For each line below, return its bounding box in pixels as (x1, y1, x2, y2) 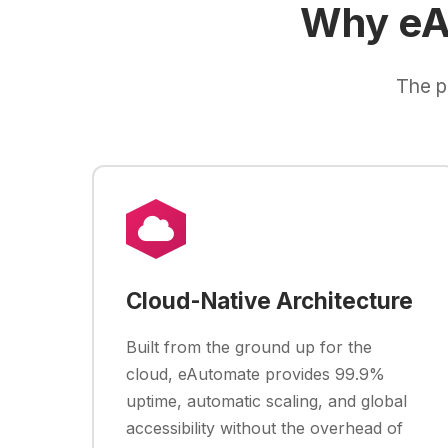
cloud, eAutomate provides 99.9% (126, 364, 385, 384)
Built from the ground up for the (126, 337, 372, 357)
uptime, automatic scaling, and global (126, 391, 407, 411)
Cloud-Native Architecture (126, 287, 413, 314)
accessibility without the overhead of (126, 418, 403, 438)
